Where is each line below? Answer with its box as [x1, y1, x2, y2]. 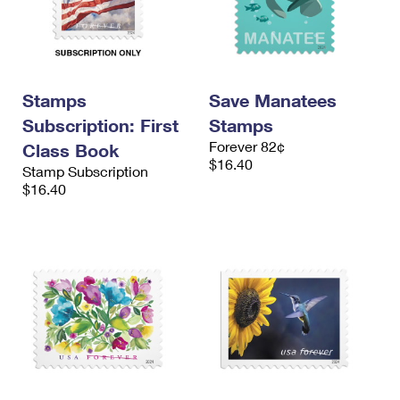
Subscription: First [22, 114, 179, 136]
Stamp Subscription [22, 162, 148, 179]
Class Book [22, 139, 119, 161]
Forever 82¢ [209, 137, 285, 154]
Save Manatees [209, 89, 337, 111]
